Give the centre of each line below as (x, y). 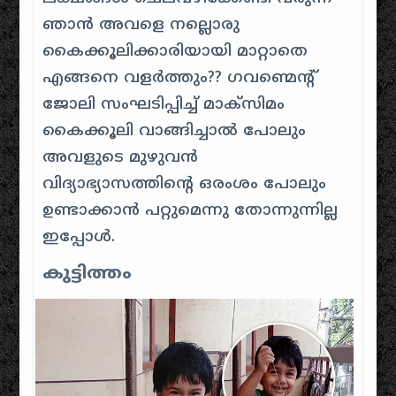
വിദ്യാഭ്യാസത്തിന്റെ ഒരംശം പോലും (185, 184)
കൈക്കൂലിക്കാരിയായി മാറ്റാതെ (175, 52)
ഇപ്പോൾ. (79, 237)
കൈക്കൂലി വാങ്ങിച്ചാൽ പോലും (175, 131)
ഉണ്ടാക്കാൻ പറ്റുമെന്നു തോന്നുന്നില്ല (190, 211)
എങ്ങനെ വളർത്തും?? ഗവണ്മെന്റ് (179, 78)
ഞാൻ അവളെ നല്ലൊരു (141, 25)
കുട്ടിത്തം (88, 274)
